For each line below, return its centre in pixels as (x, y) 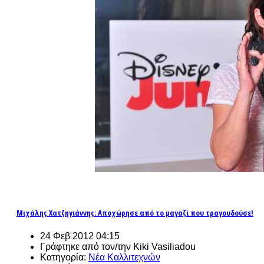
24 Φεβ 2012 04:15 (80, 236)
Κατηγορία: (64, 257)
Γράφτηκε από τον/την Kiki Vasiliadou (118, 246)
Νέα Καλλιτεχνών (124, 257)
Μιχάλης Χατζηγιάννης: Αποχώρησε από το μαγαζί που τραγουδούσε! (135, 212)
